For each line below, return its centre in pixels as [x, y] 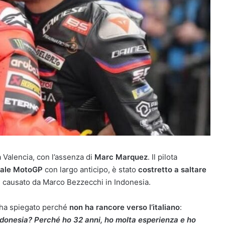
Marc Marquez [121, 157]
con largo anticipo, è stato [90, 170]
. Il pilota [162, 157]
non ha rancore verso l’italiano [125, 207]
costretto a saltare [172, 170]
